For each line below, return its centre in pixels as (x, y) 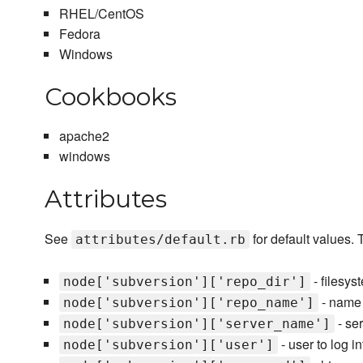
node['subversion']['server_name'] (196, 324)
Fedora (79, 34)
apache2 (84, 136)
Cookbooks (111, 97)
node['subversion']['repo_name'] (188, 303)
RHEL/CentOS (101, 14)
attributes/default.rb (160, 240)
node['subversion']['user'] (168, 345)
